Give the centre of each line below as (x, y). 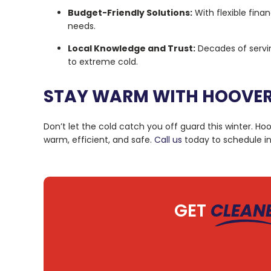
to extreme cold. (103, 62)
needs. (82, 26)
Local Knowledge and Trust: (132, 49)
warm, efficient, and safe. (99, 140)
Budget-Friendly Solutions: (130, 13)
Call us (168, 140)
